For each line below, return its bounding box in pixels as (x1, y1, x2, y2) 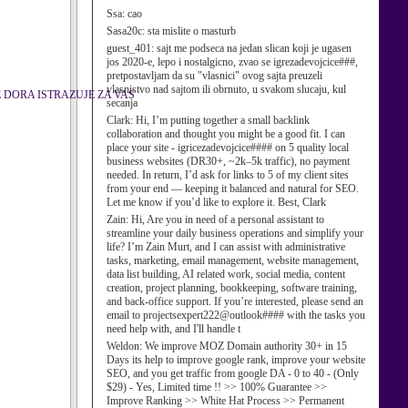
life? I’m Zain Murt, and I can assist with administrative (107, 240, 345, 253)
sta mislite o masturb (148, 25, 236, 37)
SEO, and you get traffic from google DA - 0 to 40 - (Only (107, 367, 359, 380)
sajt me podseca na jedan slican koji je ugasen (157, 42, 352, 55)
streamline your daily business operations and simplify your (107, 227, 363, 240)
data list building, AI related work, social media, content (107, 268, 345, 280)
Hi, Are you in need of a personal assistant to (131, 213, 324, 226)
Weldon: (107, 340, 145, 352)
